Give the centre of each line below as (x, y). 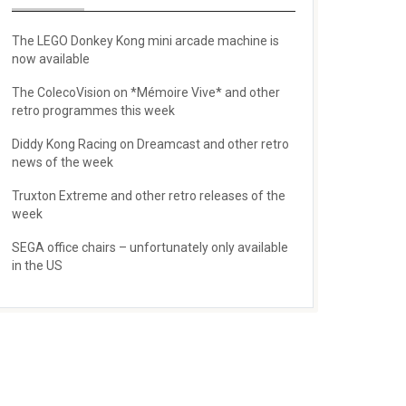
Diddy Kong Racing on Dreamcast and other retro (150, 144)
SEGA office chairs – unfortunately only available (150, 247)
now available (50, 58)
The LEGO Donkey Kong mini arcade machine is (145, 40)
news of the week (62, 162)
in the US (37, 265)
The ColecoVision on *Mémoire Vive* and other (145, 92)
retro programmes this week (93, 110)
